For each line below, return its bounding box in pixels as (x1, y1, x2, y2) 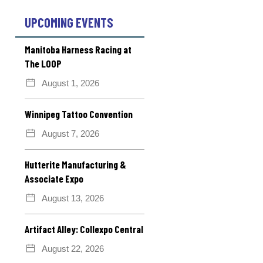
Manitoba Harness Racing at (25, 43, 131, 55)
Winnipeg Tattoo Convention (25, 107, 133, 120)
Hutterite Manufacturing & (25, 158, 126, 170)
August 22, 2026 (42, 243, 104, 254)
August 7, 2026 (42, 128, 99, 139)
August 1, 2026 (42, 77, 99, 88)
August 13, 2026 (42, 193, 104, 203)
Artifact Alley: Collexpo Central (25, 222, 143, 235)
